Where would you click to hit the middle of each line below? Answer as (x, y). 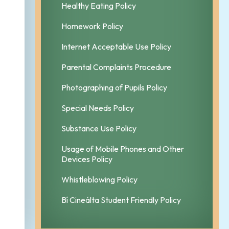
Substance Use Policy (99, 128)
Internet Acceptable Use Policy (116, 46)
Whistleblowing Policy (99, 179)
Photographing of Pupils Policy (114, 87)
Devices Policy (87, 159)
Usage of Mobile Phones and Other (123, 148)
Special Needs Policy (98, 108)
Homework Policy (92, 26)
